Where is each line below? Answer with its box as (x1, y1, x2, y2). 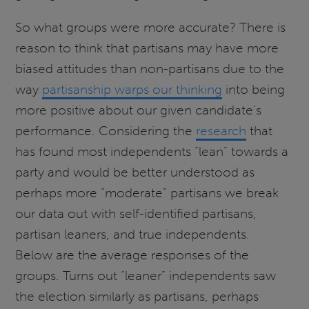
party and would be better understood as (15, 164, 255, 181)
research (196, 123, 247, 139)
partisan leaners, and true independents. (15, 226, 254, 243)
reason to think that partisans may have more (15, 40, 279, 57)
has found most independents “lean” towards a (15, 143, 289, 160)
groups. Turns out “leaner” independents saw (15, 268, 277, 284)
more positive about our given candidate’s (15, 102, 262, 119)
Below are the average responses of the (15, 247, 250, 263)
